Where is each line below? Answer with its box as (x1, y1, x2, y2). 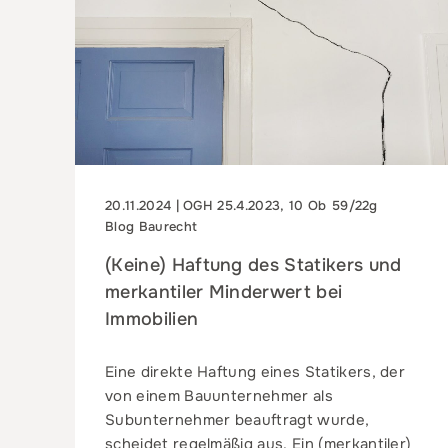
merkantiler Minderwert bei (105, 280, 343, 303)
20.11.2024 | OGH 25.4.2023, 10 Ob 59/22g (105, 196, 378, 214)
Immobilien (105, 307, 199, 330)
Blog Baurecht (105, 217, 198, 235)
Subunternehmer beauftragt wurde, (105, 409, 370, 430)
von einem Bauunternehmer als (105, 385, 333, 406)
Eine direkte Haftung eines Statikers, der (105, 361, 406, 382)
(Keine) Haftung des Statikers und (105, 253, 402, 276)
